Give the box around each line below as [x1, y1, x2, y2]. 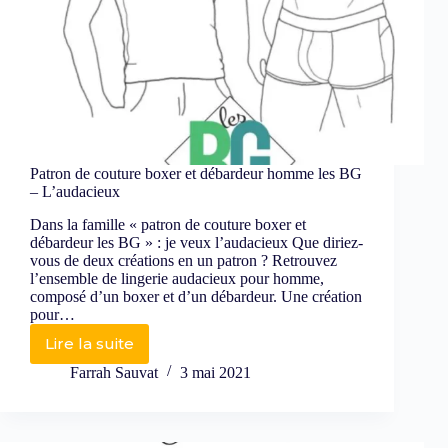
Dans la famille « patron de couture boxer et [30, 215, 306, 233]
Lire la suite [45, 334, 134, 354]
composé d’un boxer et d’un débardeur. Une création [30, 287, 362, 305]
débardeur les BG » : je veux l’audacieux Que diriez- [30, 233, 363, 251]
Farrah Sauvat [70, 363, 158, 381]
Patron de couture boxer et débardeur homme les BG [30, 164, 362, 182]
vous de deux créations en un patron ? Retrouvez [30, 251, 337, 269]
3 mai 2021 [180, 363, 251, 381]
